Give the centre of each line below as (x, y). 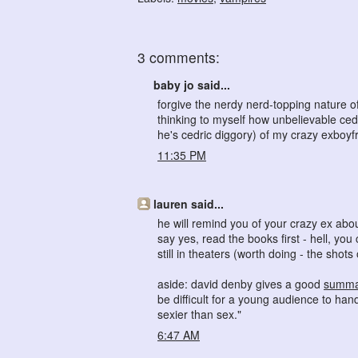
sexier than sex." (199, 314)
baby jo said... (192, 85)
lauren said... (189, 204)
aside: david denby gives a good (241, 284)
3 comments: (179, 58)
